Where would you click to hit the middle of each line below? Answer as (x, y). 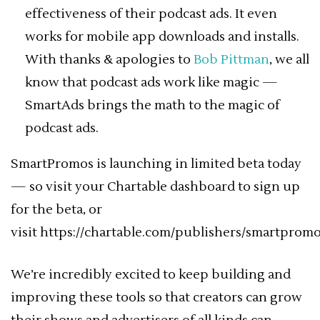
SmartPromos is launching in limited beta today (156, 164)
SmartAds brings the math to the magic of (152, 105)
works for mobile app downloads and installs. (162, 37)
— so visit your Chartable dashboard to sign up (155, 187)
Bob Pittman (231, 60)
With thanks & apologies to (109, 60)
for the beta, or (56, 210)
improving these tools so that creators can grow (156, 297)
